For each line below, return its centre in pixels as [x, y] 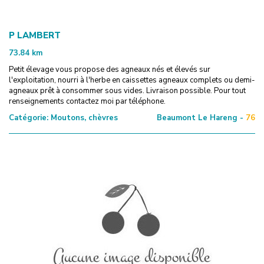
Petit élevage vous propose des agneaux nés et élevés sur [110, 69]
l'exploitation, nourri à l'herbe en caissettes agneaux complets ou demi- [132, 80]
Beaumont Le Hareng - [200, 118]
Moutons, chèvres [83, 118]
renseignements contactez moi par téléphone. [87, 101]
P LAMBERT [35, 35]
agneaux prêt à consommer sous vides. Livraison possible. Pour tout [127, 90]
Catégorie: [29, 118]
